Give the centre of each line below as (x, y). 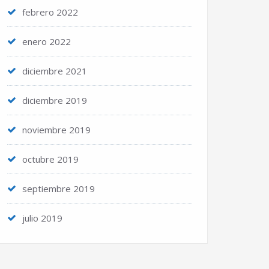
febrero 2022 (50, 12)
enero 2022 (47, 41)
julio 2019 (42, 218)
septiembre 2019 (59, 189)
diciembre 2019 (55, 100)
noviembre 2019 (56, 130)
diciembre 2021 (55, 71)
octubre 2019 (50, 159)
